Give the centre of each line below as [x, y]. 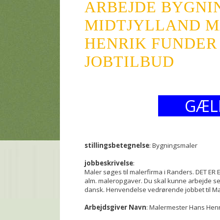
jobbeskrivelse [109, 163]
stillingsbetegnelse [117, 145]
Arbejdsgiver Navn [115, 207]
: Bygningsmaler [173, 145]
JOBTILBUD [129, 61]
